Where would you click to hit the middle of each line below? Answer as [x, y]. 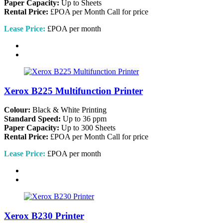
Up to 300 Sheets [87, 128]
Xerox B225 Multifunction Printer [73, 91]
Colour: [17, 110]
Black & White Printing [68, 110]
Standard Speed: [32, 119]
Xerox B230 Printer [44, 216]
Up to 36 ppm [84, 119]
